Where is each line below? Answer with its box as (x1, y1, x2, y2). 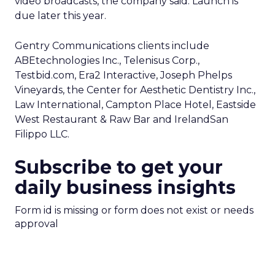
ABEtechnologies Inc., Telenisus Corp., (15, 55, 199, 66)
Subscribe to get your (15, 156, 223, 179)
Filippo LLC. (15, 128, 69, 140)
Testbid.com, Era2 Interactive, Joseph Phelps (15, 69, 232, 81)
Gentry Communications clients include (15, 40, 209, 52)
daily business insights (15, 176, 236, 199)
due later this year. (15, 10, 106, 21)
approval (15, 218, 58, 230)
